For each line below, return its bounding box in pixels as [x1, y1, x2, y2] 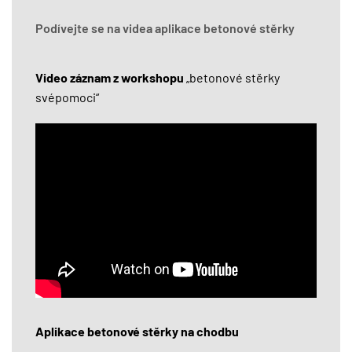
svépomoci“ [35, 90, 99, 105]
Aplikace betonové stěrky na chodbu [35, 324, 239, 339]
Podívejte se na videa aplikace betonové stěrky [35, 20, 295, 36]
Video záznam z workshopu [35, 70, 184, 86]
